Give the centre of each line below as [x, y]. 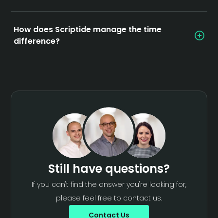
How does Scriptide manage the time [88, 29]
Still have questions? [109, 169]
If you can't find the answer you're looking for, [109, 184]
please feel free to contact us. [109, 198]
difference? [37, 41]
